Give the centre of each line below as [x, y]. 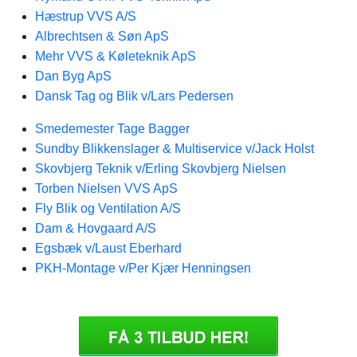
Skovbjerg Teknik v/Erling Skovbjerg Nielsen [161, 169]
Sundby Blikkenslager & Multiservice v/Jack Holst [175, 149]
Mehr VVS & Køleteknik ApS [116, 56]
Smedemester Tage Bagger [112, 129]
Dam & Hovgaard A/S [96, 228]
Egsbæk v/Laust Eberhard [108, 248]
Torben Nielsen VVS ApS [106, 188]
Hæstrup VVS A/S [86, 16]
